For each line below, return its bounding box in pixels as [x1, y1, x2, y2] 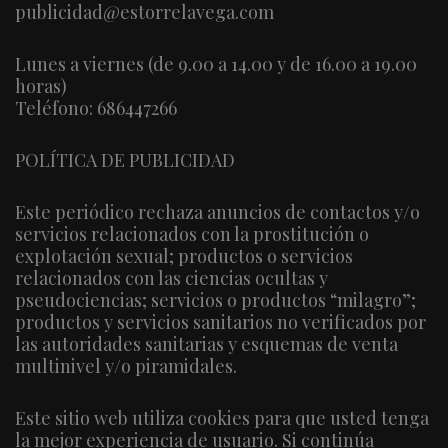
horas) [15, 73, 67, 98]
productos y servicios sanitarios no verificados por [15, 309, 426, 334]
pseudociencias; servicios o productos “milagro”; [15, 287, 416, 312]
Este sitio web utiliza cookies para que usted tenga [15, 405, 429, 430]
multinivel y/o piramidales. [15, 353, 237, 378]
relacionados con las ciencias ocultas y [15, 265, 328, 290]
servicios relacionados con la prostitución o [15, 221, 369, 246]
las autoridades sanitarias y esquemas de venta [15, 331, 398, 356]
